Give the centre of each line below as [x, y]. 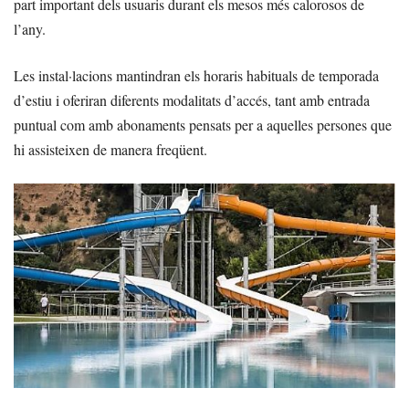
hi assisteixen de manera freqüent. [110, 150]
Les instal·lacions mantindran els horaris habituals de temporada [196, 76]
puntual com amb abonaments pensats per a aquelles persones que [203, 125]
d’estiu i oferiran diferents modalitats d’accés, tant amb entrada [192, 100]
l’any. [30, 29]
